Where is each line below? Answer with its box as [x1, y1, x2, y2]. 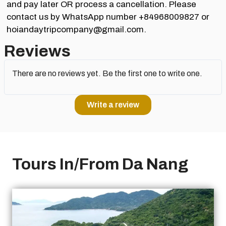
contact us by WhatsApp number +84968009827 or [7, 12, 209, 22]
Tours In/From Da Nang [12, 155, 188, 173]
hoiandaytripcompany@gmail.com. [7, 25, 146, 35]
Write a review [87, 100, 139, 109]
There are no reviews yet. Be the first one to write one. [12, 69, 202, 78]
